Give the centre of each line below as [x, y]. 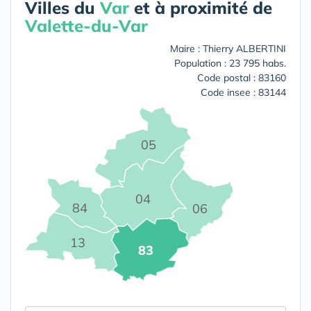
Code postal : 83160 [242, 78]
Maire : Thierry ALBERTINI [228, 49]
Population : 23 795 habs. [230, 63]
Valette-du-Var [86, 26]
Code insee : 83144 [243, 92]
